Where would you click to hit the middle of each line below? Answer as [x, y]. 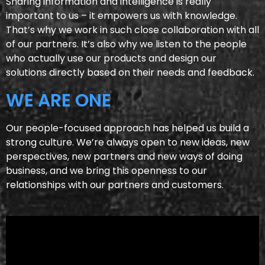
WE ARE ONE [59, 101]
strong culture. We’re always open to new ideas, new [128, 142]
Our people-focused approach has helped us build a [127, 128]
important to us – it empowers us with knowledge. [122, 16]
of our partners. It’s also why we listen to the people [126, 44]
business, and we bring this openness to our [106, 171]
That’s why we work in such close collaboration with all [132, 30]
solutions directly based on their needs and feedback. [130, 72]
